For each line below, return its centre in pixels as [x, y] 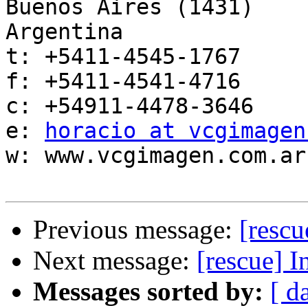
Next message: [115, 261]
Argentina [64, 32]
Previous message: [136, 230]
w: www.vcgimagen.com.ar [156, 156]
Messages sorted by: [148, 291]
